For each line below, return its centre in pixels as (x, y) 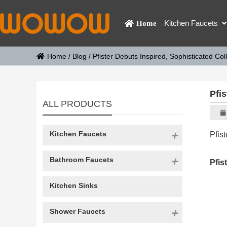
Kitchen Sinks (73, 185)
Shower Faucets (77, 211)
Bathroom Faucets (81, 160)
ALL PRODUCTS (77, 104)
